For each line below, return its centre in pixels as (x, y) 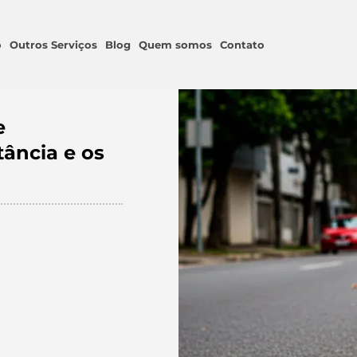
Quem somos (175, 45)
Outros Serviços (53, 45)
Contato (242, 45)
